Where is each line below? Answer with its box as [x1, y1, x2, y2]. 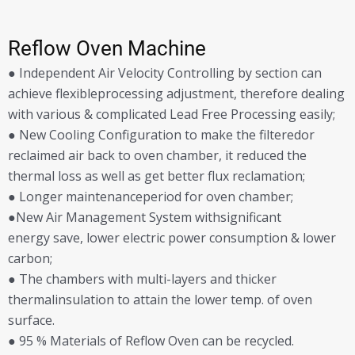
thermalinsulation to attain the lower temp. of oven [8, 290, 312, 308]
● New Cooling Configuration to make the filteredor [8, 125, 315, 143]
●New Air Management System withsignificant [8, 208, 281, 226]
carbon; [8, 249, 52, 267]
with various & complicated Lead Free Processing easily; [8, 105, 335, 123]
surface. [8, 311, 55, 329]
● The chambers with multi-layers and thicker [8, 269, 277, 288]
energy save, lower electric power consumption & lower [8, 228, 336, 246]
